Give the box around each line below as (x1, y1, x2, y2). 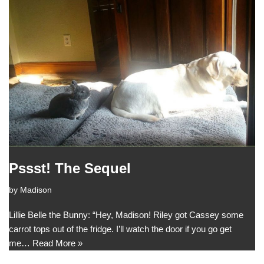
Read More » (32, 237, 82, 248)
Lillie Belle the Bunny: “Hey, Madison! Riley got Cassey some (9, 209, 243, 220)
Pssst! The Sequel (9, 160, 131, 176)
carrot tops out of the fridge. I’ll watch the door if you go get (9, 223, 232, 234)
